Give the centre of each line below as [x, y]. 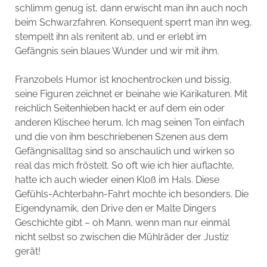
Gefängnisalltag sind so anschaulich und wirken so [125, 151]
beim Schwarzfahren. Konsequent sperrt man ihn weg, [133, 22]
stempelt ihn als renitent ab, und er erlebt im [111, 37]
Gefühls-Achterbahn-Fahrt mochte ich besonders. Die [131, 194]
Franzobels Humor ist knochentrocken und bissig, [123, 80]
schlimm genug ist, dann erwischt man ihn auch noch [131, 8]
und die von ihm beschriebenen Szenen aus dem [121, 137]
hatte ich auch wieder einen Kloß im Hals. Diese [117, 180]
